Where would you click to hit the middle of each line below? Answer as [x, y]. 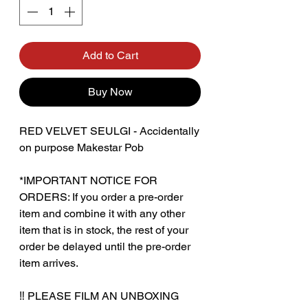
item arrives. [49, 263]
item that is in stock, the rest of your [104, 230]
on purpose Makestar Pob [81, 147]
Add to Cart [110, 55]
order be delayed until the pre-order [105, 246]
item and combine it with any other [102, 213]
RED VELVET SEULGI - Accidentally [109, 131]
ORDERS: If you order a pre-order [101, 197]
